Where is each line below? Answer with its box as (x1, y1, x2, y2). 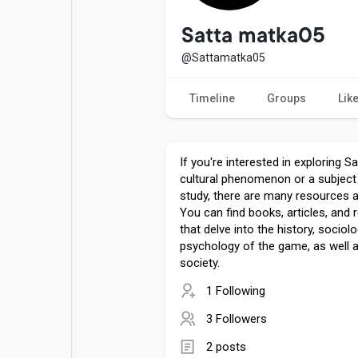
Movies (60, 70, 101, 84)
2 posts (206, 339, 246, 354)
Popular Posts (60, 18, 137, 31)
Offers (60, 123, 96, 136)
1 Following (206, 283, 265, 298)
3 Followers (206, 311, 267, 326)
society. (180, 255, 220, 270)
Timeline (189, 91, 235, 105)
